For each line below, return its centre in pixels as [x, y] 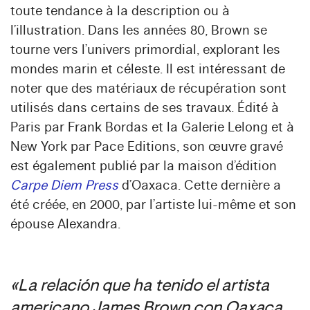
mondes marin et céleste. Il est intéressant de [148, 70]
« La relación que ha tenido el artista [140, 287]
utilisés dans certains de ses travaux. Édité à [145, 108]
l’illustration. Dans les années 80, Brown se [139, 31]
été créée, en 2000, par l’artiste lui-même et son [153, 205]
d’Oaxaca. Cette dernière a [200, 186]
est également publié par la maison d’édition [144, 166]
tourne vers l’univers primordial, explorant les [145, 50]
